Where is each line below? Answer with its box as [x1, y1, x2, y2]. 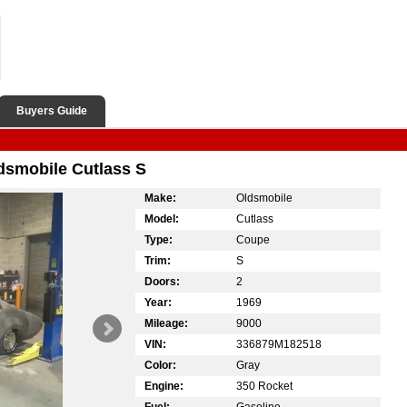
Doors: [144, 274, 180, 288]
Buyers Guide [16, 104, 87, 117]
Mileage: [144, 316, 188, 330]
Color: [144, 358, 176, 372]
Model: [144, 212, 179, 225]
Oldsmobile [236, 191, 293, 204]
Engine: [144, 379, 184, 392]
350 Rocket [236, 379, 293, 392]
